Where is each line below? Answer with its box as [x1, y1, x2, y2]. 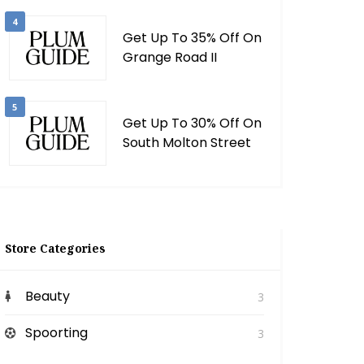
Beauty [24, 287, 70, 305]
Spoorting [24, 323, 88, 342]
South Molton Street [122, 133, 251, 152]
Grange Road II [122, 48, 217, 67]
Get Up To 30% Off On [122, 114, 262, 132]
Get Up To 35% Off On [122, 28, 262, 47]
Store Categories [4, 240, 106, 256]
